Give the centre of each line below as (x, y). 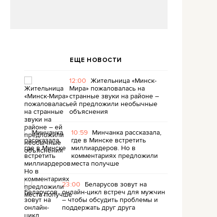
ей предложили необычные (113, 104)
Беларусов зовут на (116, 184)
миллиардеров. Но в (103, 148)
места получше (95, 163)
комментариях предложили (115, 155)
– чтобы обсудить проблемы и (110, 200)
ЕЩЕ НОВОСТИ (96, 60)
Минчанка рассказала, (126, 132)
